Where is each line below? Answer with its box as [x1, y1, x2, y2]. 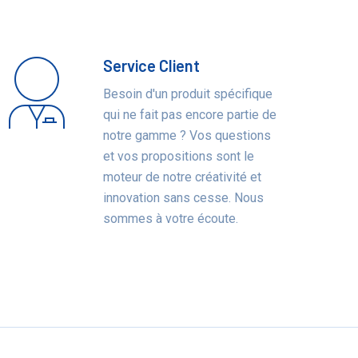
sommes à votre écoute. [103, 211, 239, 226]
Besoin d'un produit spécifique [103, 86, 273, 101]
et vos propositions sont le [103, 149, 255, 164]
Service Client [103, 56, 201, 75]
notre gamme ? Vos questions [103, 128, 272, 143]
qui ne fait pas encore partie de [103, 107, 277, 122]
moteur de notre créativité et [103, 169, 262, 185]
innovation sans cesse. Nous [103, 190, 265, 205]
